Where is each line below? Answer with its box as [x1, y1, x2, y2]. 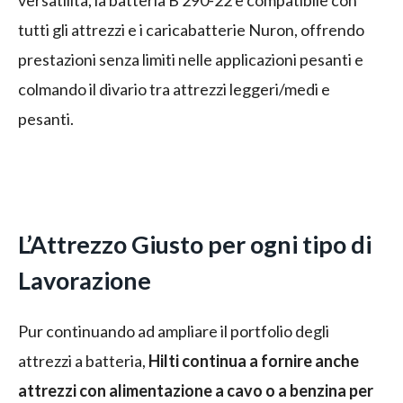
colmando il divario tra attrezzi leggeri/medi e [18, 79, 330, 100]
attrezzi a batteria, [18, 351, 148, 372]
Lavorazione [18, 265, 151, 296]
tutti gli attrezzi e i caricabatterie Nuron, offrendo [18, 20, 364, 40]
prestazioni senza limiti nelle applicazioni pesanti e [18, 49, 363, 70]
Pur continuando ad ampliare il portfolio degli [18, 321, 329, 342]
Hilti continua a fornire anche [148, 351, 359, 372]
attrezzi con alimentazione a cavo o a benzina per [18, 381, 373, 401]
